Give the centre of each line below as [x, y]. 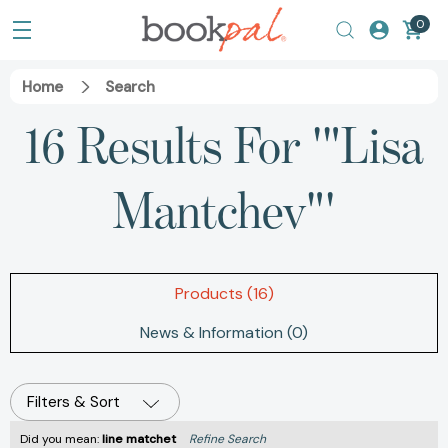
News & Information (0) [224, 333]
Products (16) [224, 294]
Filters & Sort [73, 402]
